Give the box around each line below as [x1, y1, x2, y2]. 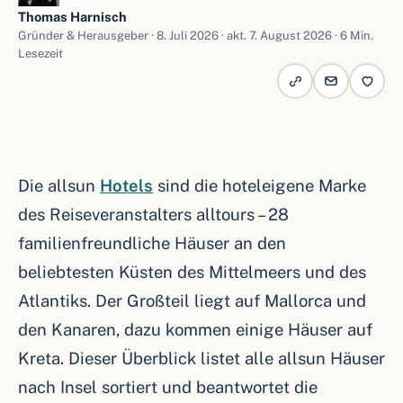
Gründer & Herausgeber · [18, 29, 157, 42]
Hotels [100, 175, 153, 195]
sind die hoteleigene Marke [153, 175, 366, 195]
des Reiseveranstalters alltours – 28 [18, 204, 289, 224]
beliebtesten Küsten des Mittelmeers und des [18, 262, 366, 282]
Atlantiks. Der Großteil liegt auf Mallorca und [18, 291, 366, 310]
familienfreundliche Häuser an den [18, 233, 286, 253]
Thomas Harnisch [18, 9, 127, 24]
